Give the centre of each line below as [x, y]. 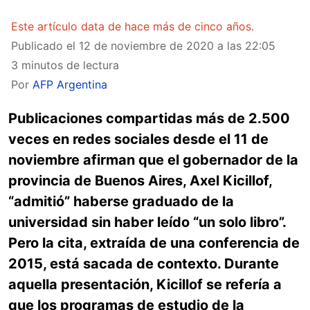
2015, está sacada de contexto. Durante [144, 264]
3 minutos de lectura [65, 65]
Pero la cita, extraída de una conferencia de [154, 243]
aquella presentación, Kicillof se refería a [145, 284]
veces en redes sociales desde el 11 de [138, 139]
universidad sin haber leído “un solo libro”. [147, 222]
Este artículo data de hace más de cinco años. [133, 26]
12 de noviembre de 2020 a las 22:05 [177, 46]
